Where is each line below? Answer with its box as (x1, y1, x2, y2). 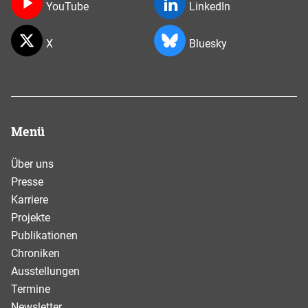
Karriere (11, 193, 48, 207)
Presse (11, 175, 43, 189)
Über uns (11, 157, 54, 171)
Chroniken (11, 247, 60, 261)
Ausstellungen (11, 265, 80, 278)
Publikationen (11, 229, 78, 243)
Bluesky (189, 37, 227, 51)
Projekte (11, 211, 50, 225)
